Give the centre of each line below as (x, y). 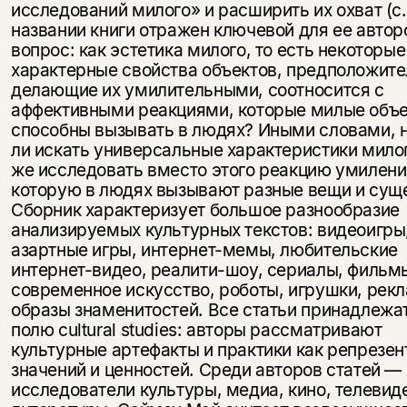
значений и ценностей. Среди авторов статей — (206, 370)
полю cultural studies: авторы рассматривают (196, 330)
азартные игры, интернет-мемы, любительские (204, 250)
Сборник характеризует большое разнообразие (205, 210)
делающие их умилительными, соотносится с (197, 90)
